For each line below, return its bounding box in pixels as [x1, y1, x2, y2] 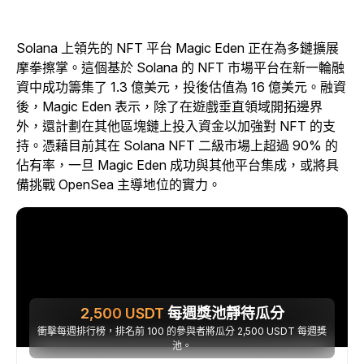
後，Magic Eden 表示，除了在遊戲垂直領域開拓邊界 [16, 98, 323, 115]
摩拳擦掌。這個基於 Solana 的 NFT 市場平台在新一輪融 [16, 59, 344, 76]
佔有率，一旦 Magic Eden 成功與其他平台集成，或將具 [16, 157, 339, 173]
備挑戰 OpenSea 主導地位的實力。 [16, 176, 221, 193]
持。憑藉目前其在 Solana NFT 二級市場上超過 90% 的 [16, 137, 338, 154]
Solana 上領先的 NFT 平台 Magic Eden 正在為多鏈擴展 [16, 40, 339, 56]
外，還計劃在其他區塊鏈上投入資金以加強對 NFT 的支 [16, 118, 336, 134]
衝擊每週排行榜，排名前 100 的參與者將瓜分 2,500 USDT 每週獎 [37, 325, 327, 337]
